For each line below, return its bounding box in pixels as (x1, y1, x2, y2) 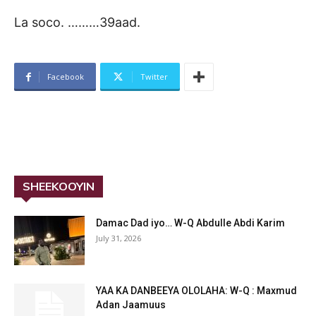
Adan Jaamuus (96, 299, 166, 311)
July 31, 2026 (96, 233, 141, 244)
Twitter (140, 71, 168, 83)
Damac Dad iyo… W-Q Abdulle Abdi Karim (96, 217, 285, 229)
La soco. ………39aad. (14, 15, 140, 30)
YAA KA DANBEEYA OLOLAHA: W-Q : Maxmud (96, 285, 297, 297)
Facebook (47, 71, 84, 83)
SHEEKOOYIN (23, 179, 95, 194)
